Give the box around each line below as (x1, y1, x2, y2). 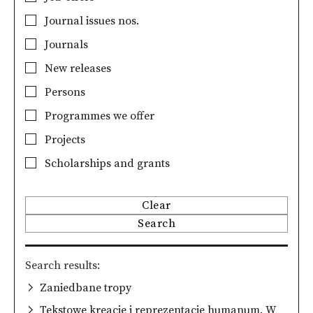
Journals (42, 38, 88, 52)
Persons (42, 85, 85, 99)
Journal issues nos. (42, 14, 139, 28)
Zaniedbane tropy (40, 280, 131, 295)
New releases (42, 61, 111, 75)
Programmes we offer (42, 109, 154, 123)
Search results (25, 258, 97, 272)
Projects (42, 133, 85, 147)
